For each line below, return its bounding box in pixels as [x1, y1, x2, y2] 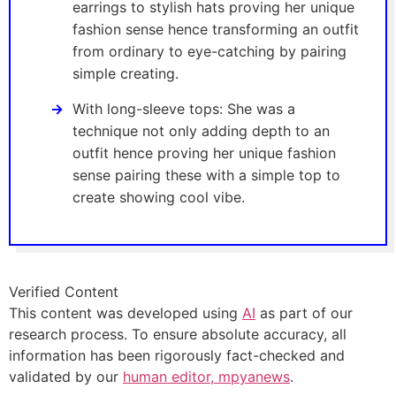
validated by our [9, 367, 123, 385]
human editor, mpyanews [123, 367, 290, 385]
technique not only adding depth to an [72, 121, 330, 140]
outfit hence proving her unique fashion [72, 143, 336, 162]
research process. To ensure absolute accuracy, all [9, 324, 346, 343]
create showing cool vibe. [72, 187, 245, 206]
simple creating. [72, 64, 179, 82]
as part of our [255, 303, 353, 322]
